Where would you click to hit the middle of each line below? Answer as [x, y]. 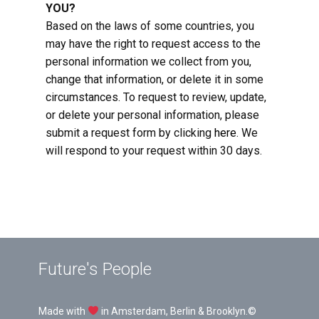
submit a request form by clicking [130, 133]
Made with [63, 311]
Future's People [95, 269]
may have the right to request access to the [153, 44]
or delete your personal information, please [152, 115]
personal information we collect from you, [148, 62]
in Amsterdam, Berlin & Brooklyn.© [177, 311]
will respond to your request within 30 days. [154, 151]
